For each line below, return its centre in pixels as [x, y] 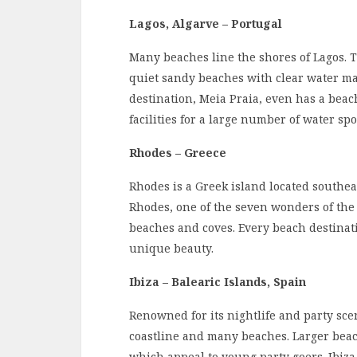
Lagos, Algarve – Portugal [206, 23]
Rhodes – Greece [178, 152]
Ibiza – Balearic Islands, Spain [218, 281]
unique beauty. [171, 248]
